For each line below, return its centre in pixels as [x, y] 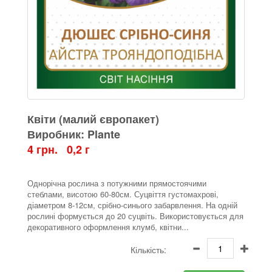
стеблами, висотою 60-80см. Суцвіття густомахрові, [123, 194]
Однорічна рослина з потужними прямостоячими [117, 183]
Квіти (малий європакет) [93, 119]
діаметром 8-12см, [63, 205]
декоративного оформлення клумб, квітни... [108, 227]
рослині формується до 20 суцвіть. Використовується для [135, 216]
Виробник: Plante [74, 134]
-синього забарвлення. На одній [179, 205]
